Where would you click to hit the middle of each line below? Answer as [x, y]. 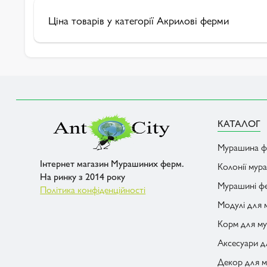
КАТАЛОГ [239, 123]
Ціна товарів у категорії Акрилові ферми [139, 20]
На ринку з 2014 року [83, 176]
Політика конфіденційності [93, 189]
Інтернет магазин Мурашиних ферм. [112, 163]
